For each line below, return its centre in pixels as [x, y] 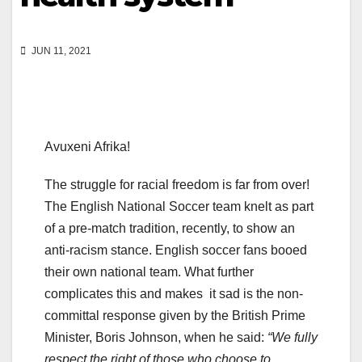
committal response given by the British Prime [175, 316]
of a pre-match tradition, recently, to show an [170, 229]
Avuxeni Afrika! [87, 147]
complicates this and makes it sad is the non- [174, 294]
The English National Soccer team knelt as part [179, 207]
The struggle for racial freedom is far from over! [177, 185]
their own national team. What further [149, 272]
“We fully [293, 338]
